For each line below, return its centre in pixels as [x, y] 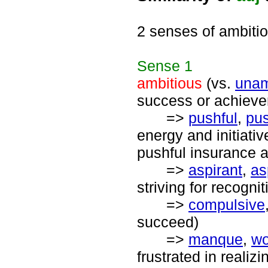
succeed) [168, 222]
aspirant [215, 170]
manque [216, 239]
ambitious [170, 83]
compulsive [227, 205]
